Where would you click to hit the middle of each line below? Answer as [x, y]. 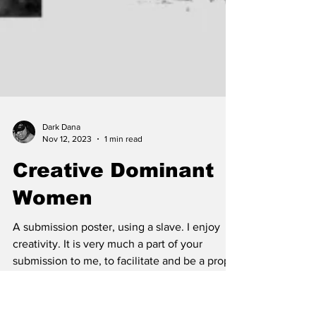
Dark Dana [61, 203]
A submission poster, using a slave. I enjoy [100, 303]
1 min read [123, 215]
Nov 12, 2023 [67, 215]
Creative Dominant [113, 247]
